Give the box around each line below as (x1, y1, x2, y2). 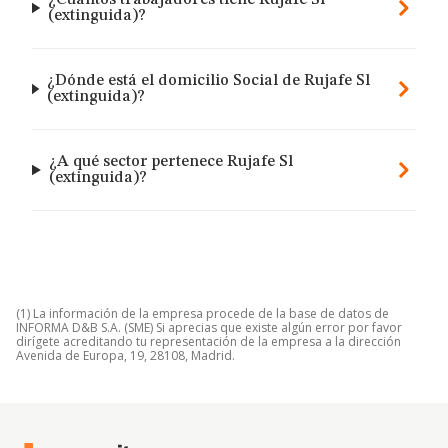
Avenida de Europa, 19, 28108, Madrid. (16, 347, 235, 364)
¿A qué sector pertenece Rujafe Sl (48, 154, 293, 170)
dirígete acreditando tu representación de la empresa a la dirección (16, 333, 401, 350)
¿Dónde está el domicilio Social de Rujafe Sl (46, 73, 370, 89)
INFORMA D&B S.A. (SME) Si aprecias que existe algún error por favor (16, 319, 402, 336)
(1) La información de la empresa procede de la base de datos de (16, 305, 389, 322)
